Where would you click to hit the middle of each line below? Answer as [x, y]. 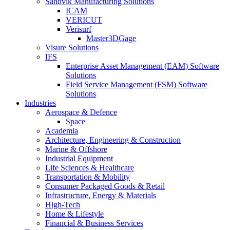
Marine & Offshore [76, 149]
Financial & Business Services [94, 223]
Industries [40, 103]
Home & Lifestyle [74, 214]
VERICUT [84, 20]
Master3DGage [111, 38]
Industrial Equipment [79, 158]
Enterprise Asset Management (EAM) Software [142, 66]
